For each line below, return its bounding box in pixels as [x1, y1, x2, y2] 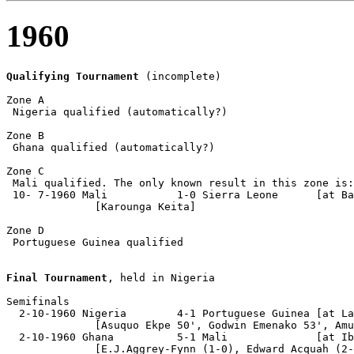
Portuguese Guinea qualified [6, 236, 183, 249]
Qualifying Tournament [6, 70, 139, 83]
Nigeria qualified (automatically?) [6, 106, 228, 119]
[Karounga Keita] [6, 201, 196, 213]
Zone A [6, 94, 44, 107]
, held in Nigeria [107, 272, 215, 284]
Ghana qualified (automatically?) [6, 141, 215, 154]
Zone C [6, 165, 44, 178]
